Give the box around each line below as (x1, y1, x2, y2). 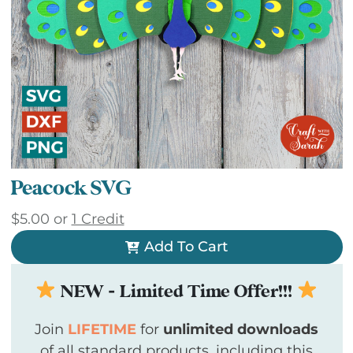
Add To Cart (143, 238, 228, 255)
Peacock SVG (10, 176, 132, 201)
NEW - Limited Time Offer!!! (57, 280, 296, 303)
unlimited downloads (163, 320, 318, 338)
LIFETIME (68, 320, 136, 338)
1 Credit (71, 210, 124, 228)
